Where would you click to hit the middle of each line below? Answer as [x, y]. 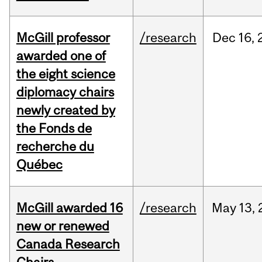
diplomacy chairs [65, 92]
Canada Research [68, 244]
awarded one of [61, 56]
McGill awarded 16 [69, 208]
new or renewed [63, 226]
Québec [39, 165]
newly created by [65, 110]
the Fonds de [54, 128]
